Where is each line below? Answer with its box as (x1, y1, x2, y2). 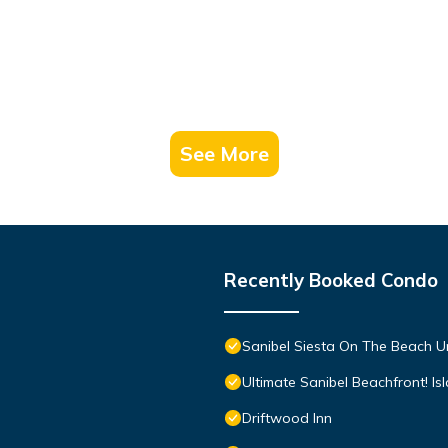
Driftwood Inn (242, 408, 332, 427)
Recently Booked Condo (224, 267, 438, 292)
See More (179, 140, 269, 166)
